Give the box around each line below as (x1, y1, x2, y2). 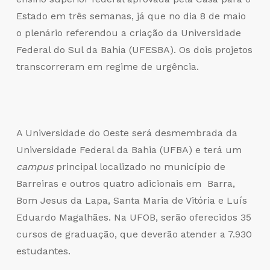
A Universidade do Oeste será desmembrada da (16, 127, 237, 139)
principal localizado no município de (52, 160, 225, 172)
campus (16, 160, 53, 172)
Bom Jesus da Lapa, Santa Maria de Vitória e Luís (16, 194, 247, 206)
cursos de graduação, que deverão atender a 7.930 (16, 228, 252, 240)
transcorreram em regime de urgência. (16, 60, 199, 72)
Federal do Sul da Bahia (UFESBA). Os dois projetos (16, 43, 253, 55)
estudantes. (16, 245, 71, 257)
